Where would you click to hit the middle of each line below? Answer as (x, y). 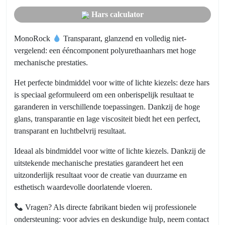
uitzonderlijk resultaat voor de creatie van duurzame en (100, 175)
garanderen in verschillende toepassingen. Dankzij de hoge (107, 107)
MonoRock (33, 39)
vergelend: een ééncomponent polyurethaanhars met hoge (105, 51)
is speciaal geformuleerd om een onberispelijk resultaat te (104, 95)
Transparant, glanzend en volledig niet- (124, 39)
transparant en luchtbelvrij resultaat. (70, 131)
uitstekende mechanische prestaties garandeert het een (99, 163)
